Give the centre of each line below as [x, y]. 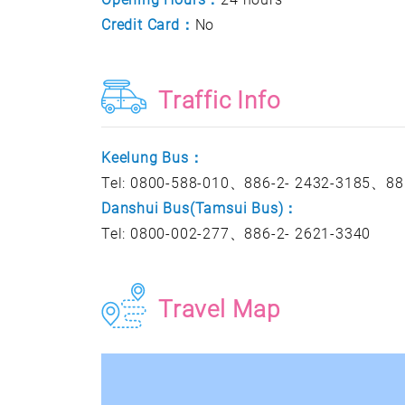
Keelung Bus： [153, 158]
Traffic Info [220, 100]
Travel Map [219, 309]
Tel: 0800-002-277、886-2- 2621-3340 [236, 234]
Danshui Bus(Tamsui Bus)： [200, 208]
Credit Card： [148, 25]
